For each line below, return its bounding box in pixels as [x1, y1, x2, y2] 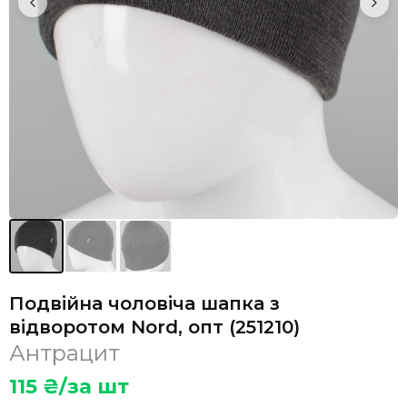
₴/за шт [37, 373, 129, 399]
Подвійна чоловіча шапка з [9, 292, 280, 314]
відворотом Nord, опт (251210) [9, 315, 300, 338]
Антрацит [9, 339, 120, 366]
